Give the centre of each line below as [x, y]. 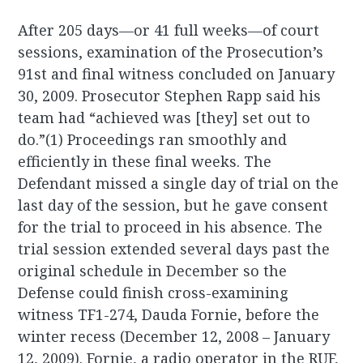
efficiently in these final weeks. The [145, 162]
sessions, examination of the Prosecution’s [171, 52]
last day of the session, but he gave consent [173, 205]
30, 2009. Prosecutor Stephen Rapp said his [170, 96]
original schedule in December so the [153, 271]
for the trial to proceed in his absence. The [171, 227]
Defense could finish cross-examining [154, 293]
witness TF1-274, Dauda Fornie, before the [169, 315]
